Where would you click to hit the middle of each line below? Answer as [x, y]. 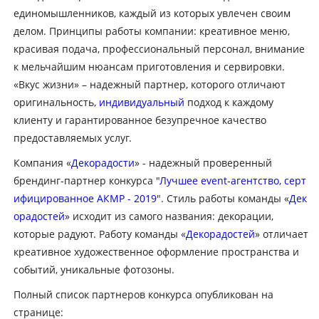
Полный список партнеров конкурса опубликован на [143, 294]
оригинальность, [56, 102]
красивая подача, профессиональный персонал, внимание [159, 48]
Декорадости [103, 162]
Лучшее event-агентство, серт [232, 180]
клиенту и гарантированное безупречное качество [140, 120]
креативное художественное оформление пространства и [156, 251]
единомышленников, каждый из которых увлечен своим [152, 13]
